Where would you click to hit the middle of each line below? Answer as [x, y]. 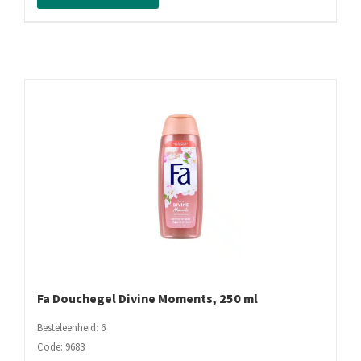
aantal [94, 41]
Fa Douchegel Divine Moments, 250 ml [147, 299]
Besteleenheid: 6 [71, 328]
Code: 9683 [61, 348]
